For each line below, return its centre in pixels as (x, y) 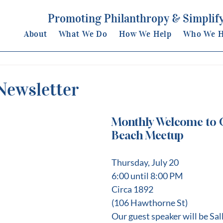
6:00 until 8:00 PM (147, 176)
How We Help (145, 34)
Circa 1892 (132, 189)
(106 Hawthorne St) (150, 203)
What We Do (83, 34)
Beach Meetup (148, 135)
